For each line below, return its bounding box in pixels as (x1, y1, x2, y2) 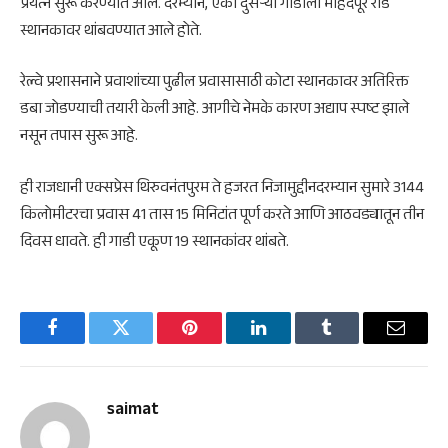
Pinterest (188, 333, 252, 352)
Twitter (119, 333, 172, 352)
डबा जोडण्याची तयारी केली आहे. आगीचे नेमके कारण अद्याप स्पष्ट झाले (20, 97, 409, 125)
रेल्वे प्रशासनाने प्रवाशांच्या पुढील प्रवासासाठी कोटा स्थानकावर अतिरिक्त (20, 70, 409, 98)
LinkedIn (256, 333, 323, 352)
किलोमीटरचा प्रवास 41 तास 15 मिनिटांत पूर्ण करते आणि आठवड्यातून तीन (20, 202, 424, 230)
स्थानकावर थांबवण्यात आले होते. (20, 18, 202, 46)
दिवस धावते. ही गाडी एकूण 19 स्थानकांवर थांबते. (20, 229, 289, 257)
